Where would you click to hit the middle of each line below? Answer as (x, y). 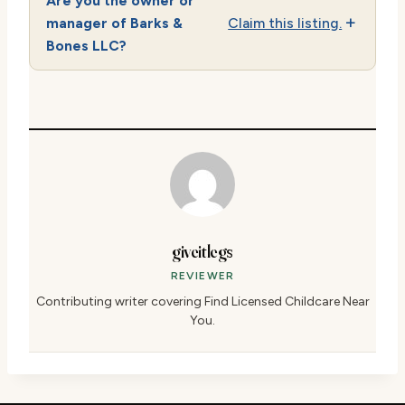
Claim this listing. (285, 23)
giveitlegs (202, 251)
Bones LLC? (86, 45)
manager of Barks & (114, 23)
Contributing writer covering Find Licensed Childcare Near (202, 301)
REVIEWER (202, 275)
